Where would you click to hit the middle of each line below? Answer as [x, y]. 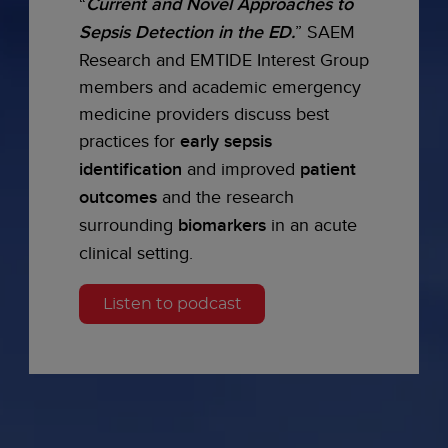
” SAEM [325, 31]
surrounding [128, 224]
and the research [225, 196]
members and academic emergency [220, 86]
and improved [241, 168]
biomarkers [224, 224]
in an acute [314, 224]
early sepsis [226, 140]
